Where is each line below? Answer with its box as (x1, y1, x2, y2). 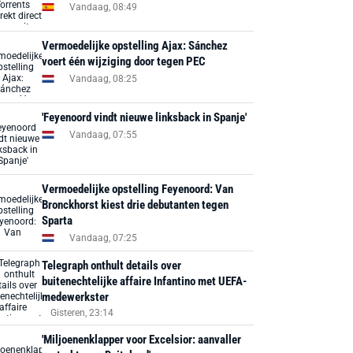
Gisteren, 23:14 (50, 307, 114, 318)
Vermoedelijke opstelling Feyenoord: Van (42, 182, 234, 196)
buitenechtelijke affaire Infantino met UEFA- (42, 274, 247, 288)
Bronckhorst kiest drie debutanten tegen (42, 198, 229, 212)
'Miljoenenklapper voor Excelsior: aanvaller (42, 333, 242, 347)
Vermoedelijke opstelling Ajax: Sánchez (42, 39, 229, 53)
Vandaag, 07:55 (69, 128, 138, 140)
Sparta (42, 214, 73, 228)
